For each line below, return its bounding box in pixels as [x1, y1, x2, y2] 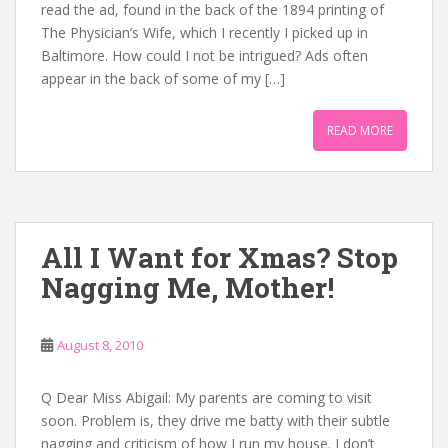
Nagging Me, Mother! [41, 269, 334, 306]
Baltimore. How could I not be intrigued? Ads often [41, 46, 368, 65]
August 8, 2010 [57, 336, 143, 354]
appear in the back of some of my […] [41, 69, 285, 88]
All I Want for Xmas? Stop [41, 239, 398, 276]
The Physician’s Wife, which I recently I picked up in [41, 23, 368, 42]
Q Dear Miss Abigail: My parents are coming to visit [41, 388, 372, 407]
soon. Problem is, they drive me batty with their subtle [41, 411, 390, 430]
